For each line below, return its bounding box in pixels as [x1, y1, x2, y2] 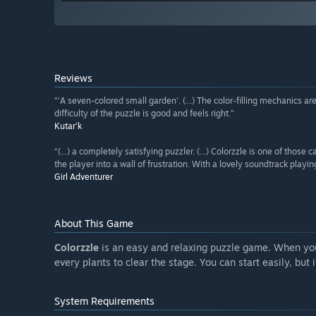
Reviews [54, 72, 92, 85]
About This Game [54, 217, 133, 230]
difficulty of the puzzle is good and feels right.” [54, 108, 234, 119]
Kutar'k [54, 121, 82, 132]
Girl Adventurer [54, 171, 113, 183]
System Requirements [54, 295, 154, 308]
